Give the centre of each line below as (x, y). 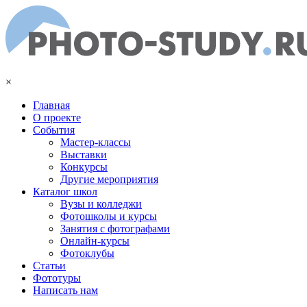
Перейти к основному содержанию (88, 11)
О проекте (57, 118)
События (54, 130)
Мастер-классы (96, 142)
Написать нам (65, 290)
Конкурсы (84, 167)
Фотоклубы (87, 253)
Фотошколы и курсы (109, 216)
